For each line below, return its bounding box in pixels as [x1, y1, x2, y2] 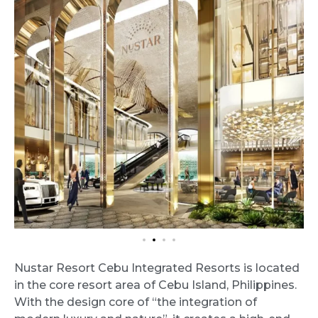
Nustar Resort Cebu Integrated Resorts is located [14, 261, 300, 275]
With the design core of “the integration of [14, 295, 257, 309]
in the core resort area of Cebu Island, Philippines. [14, 278, 297, 292]
